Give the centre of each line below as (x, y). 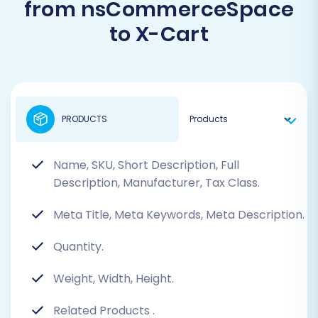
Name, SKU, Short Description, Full (146, 165)
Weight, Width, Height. (114, 279)
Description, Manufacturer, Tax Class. (157, 183)
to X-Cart (159, 34)
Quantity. (78, 247)
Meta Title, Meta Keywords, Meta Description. (179, 215)
